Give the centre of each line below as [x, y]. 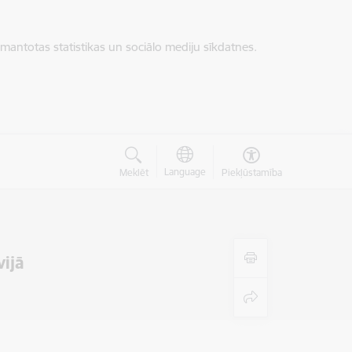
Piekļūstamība [251, 172]
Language [185, 172]
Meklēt [134, 172]
